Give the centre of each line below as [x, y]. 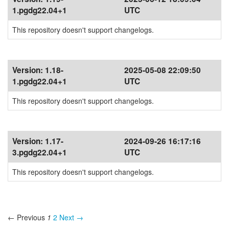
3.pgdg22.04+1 [40, 152]
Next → [71, 217]
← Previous [26, 217]
